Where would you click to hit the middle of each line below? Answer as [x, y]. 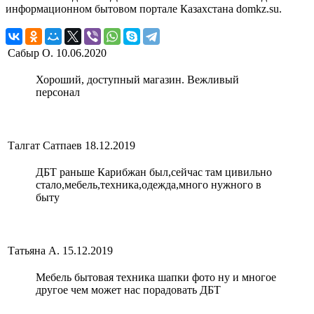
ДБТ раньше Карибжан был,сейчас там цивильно [154, 172]
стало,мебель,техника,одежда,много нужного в [149, 184]
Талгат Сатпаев [45, 145]
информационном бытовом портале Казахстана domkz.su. [144, 8]
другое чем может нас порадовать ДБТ [128, 289]
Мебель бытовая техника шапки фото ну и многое [156, 277]
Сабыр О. [30, 53]
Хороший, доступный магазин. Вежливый [137, 79]
